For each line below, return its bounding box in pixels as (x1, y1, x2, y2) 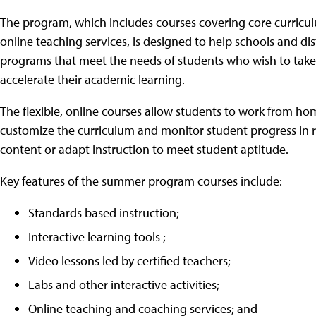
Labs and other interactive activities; (28, 276, 219, 293)
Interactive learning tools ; (28, 228, 166, 245)
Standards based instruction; (28, 204, 179, 221)
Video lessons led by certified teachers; (28, 252, 231, 269)
